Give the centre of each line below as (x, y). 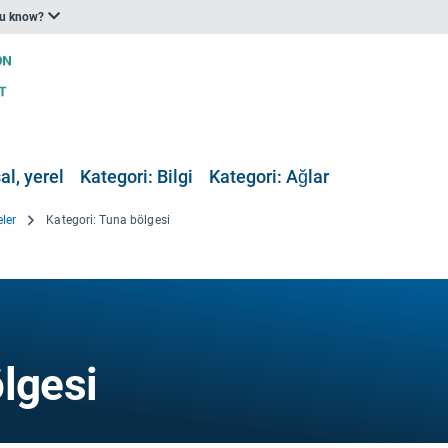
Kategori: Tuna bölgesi (108, 220)
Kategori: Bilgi (136, 176)
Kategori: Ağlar (269, 176)
